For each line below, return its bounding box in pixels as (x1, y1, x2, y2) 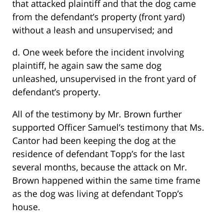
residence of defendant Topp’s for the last (12, 148, 185, 160)
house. (12, 201, 40, 213)
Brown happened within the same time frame (12, 174, 200, 187)
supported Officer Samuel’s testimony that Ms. (12, 121, 204, 134)
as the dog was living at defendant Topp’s (12, 188, 183, 200)
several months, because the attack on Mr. (12, 161, 187, 173)
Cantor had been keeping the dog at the (12, 135, 176, 147)
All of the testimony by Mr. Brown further (12, 108, 182, 120)
